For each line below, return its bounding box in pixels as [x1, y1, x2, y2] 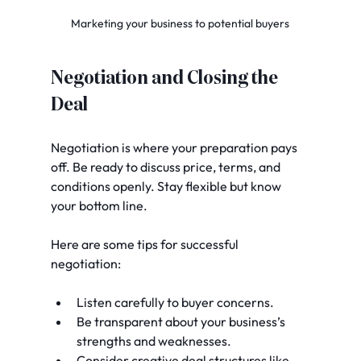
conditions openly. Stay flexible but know [50, 178, 284, 195]
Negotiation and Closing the [50, 68, 281, 89]
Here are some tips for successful [50, 236, 241, 253]
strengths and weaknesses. [76, 333, 231, 350]
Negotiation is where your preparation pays [50, 139, 300, 156]
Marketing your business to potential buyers [71, 16, 290, 31]
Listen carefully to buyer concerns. [76, 294, 274, 311]
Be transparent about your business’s [76, 313, 288, 330]
